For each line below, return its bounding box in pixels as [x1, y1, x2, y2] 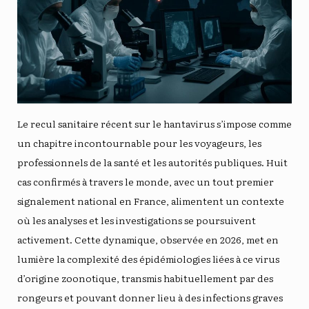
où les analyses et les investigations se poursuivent [17, 212, 256, 227]
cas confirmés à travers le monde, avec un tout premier [17, 174, 274, 188]
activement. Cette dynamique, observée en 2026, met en [17, 232, 279, 246]
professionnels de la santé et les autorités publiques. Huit [17, 154, 288, 169]
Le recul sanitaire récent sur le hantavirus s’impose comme [17, 116, 292, 130]
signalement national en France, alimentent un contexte [17, 193, 284, 208]
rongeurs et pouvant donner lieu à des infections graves [17, 290, 283, 304]
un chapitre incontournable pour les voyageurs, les [17, 135, 261, 150]
